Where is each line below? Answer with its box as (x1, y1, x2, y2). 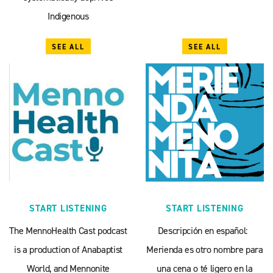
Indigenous (48, 10, 89, 23)
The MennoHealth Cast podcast (9, 224, 127, 237)
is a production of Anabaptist (13, 243, 123, 256)
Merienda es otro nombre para (146, 243, 263, 256)
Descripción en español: (157, 224, 252, 237)
